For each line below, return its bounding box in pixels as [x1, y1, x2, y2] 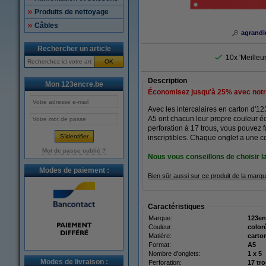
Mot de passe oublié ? [42, 147, 106, 154]
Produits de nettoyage [34, 8, 109, 16]
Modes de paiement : [39, 166, 109, 175]
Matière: [148, 232, 172, 239]
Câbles [34, 21, 58, 30]
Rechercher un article [37, 45, 111, 53]
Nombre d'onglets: [148, 250, 201, 257]
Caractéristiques [148, 202, 205, 211]
